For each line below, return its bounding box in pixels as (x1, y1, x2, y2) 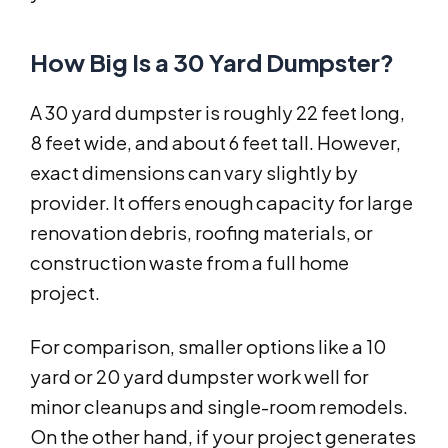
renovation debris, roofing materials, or (30, 221, 373, 245)
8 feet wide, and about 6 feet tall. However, (30, 131, 401, 155)
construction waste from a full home (30, 251, 349, 275)
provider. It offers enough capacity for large (30, 191, 413, 215)
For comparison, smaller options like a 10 (30, 335, 386, 359)
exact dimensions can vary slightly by (30, 161, 358, 185)
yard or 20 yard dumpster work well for (30, 365, 369, 389)
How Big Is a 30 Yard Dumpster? (30, 47, 394, 78)
